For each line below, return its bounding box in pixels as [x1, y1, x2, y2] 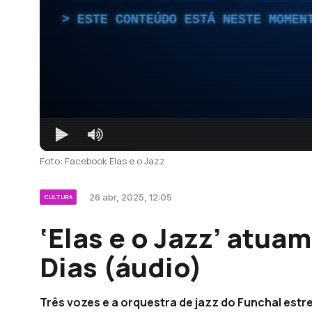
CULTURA [44, 192, 72, 201]
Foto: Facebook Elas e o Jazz [40, 154, 165, 167]
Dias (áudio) [40, 248, 202, 285]
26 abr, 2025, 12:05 [89, 191, 172, 203]
